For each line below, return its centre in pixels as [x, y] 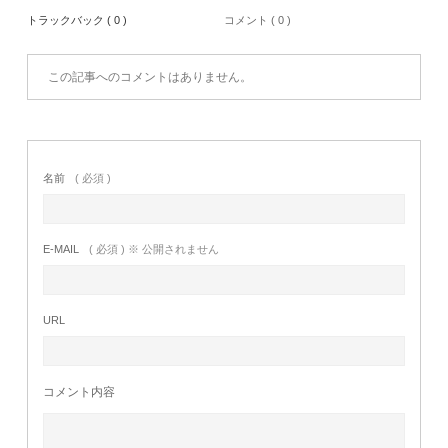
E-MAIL [61, 248]
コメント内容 [79, 391]
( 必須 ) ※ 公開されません [154, 248]
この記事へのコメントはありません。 [150, 76]
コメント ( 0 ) [257, 19]
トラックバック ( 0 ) [77, 19]
